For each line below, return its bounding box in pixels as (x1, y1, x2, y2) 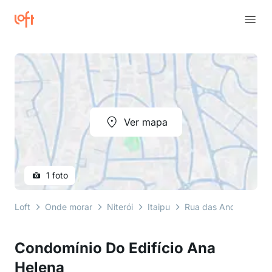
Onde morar (45, 202, 92, 212)
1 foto (46, 170, 68, 180)
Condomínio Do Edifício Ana (15, 239, 216, 257)
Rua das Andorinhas (185, 202, 264, 212)
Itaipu (148, 202, 170, 212)
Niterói (107, 202, 133, 212)
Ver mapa (124, 115, 168, 128)
